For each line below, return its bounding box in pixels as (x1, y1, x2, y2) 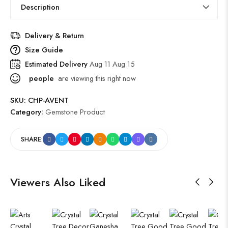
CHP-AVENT (28, 95, 69, 106)
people (27, 73, 54, 84)
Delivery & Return (25, 30, 84, 41)
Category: (10, 106, 45, 118)
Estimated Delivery (25, 59, 90, 70)
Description (21, 2, 60, 13)
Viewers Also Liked (10, 174, 105, 191)
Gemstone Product (45, 106, 105, 118)
